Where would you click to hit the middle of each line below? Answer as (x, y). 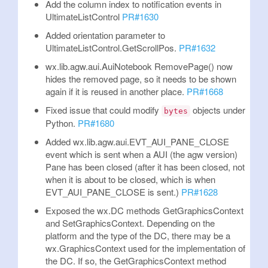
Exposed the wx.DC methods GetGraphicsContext (144, 210)
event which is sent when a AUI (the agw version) (141, 154)
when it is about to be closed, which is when (130, 179)
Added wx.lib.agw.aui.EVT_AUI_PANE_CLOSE (137, 141)
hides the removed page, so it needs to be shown (141, 79)
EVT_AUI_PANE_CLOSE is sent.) (113, 192)
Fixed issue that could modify (103, 110)
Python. (62, 123)
